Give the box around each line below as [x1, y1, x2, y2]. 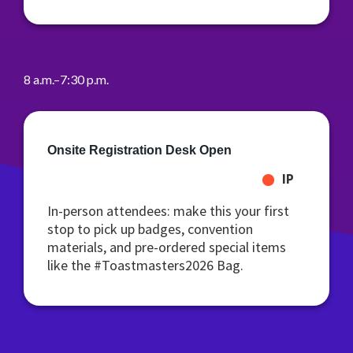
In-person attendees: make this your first [47, 202, 289, 220]
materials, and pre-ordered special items [47, 238, 286, 256]
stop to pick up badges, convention [47, 220, 253, 238]
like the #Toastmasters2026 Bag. [47, 256, 243, 274]
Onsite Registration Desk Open [47, 143, 232, 157]
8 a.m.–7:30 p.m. [24, 72, 109, 87]
